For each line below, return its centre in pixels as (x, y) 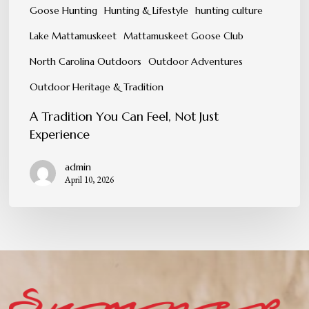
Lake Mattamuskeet (73, 36)
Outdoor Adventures (196, 61)
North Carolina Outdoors (86, 61)
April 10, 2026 (90, 179)
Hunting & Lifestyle (147, 10)
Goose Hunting (64, 10)
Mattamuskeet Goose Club (184, 36)
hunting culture (229, 10)
